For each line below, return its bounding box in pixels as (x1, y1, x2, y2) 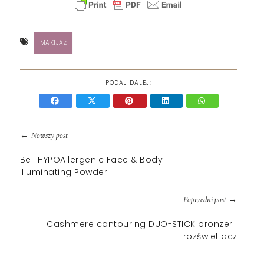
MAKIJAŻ (39, 38, 67, 48)
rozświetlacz (183, 230, 237, 243)
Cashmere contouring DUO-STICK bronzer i (47, 218, 237, 230)
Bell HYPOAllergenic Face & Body (19, 154, 163, 166)
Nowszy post (31, 130, 68, 141)
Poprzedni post (183, 194, 226, 205)
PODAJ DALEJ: (105, 78, 152, 88)
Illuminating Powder (19, 166, 108, 179)
